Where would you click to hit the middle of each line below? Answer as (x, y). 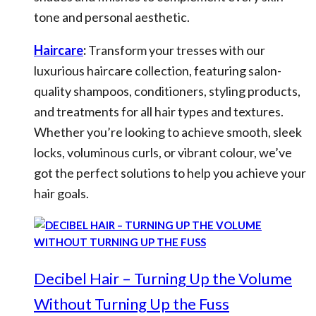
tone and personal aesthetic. (112, 17)
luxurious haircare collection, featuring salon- (158, 71)
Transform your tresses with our (176, 50)
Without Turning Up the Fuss (132, 304)
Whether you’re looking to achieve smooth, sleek (168, 132)
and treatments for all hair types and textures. (159, 111)
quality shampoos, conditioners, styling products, (167, 91)
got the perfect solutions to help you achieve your (170, 173)
